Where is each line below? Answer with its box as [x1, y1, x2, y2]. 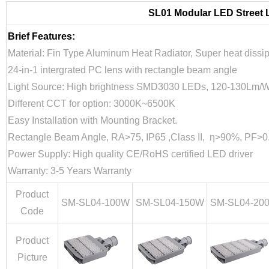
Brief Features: [8, 31, 75, 41]
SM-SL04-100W [61, 198, 130, 208]
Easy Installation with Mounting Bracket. [8, 115, 177, 125]
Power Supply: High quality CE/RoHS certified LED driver [8, 149, 253, 159]
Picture [17, 252, 47, 262]
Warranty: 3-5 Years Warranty [8, 166, 131, 176]
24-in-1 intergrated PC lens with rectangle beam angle [8, 65, 237, 75]
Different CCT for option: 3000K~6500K [8, 98, 175, 109]
